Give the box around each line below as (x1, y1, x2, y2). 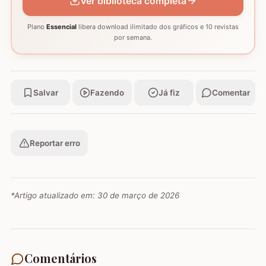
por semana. (114, 33, 152, 42)
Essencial (46, 23, 77, 31)
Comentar (212, 87, 251, 97)
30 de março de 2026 (97, 191, 179, 201)
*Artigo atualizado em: (11, 191, 97, 201)
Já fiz (159, 87, 180, 97)
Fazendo (90, 87, 125, 97)
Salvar (33, 87, 58, 97)
